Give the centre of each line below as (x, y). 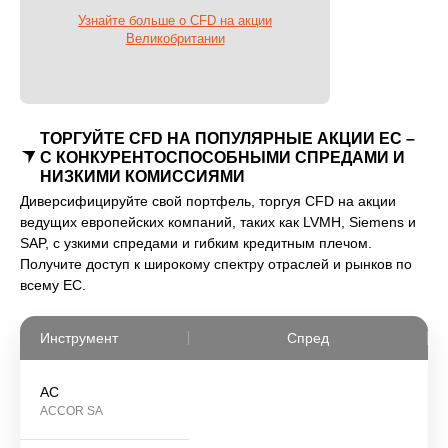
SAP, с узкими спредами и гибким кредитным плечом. (196, 243)
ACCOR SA (71, 411)
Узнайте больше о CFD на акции (175, 21)
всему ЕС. (53, 285)
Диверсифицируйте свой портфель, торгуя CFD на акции (208, 201)
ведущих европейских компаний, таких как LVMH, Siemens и (218, 222)
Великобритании (175, 39)
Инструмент (79, 338)
